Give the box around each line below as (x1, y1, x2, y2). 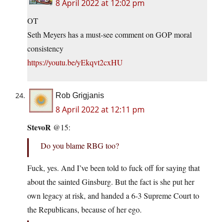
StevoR (27, 121, 51, 133)
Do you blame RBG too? (41, 140, 119, 151)
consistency (27, 43, 63, 54)
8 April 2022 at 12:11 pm (55, 104, 145, 115)
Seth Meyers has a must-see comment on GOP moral (27, 29, 192, 40)
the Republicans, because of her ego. (27, 204, 142, 215)
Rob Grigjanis (55, 91, 104, 100)
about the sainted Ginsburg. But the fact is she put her (27, 176, 194, 187)
